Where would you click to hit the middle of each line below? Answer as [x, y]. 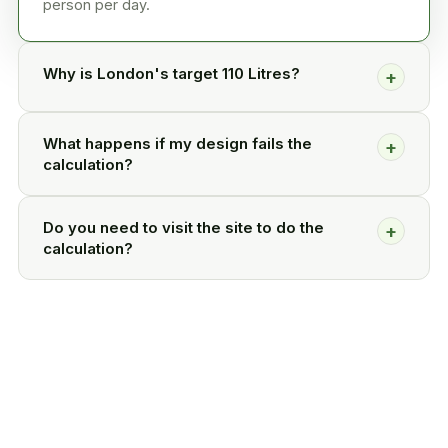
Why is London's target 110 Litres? [171, 74]
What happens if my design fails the [177, 144]
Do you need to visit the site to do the [183, 228]
